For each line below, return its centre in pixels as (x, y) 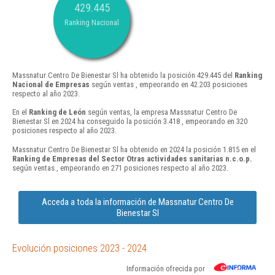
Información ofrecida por (166, 268)
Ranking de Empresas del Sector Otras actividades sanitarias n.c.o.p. (132, 158)
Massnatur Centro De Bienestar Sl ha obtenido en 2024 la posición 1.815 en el (134, 149)
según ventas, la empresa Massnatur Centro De (161, 112)
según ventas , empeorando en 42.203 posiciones (168, 85)
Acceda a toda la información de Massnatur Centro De (137, 202)
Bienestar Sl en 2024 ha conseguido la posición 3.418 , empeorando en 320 (130, 122)
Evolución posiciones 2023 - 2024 (79, 248)
